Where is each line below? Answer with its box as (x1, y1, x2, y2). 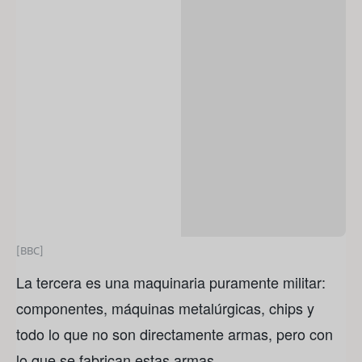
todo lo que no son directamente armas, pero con (16, 323, 333, 345)
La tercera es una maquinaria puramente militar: (16, 271, 326, 293)
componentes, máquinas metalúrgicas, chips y (16, 297, 314, 319)
